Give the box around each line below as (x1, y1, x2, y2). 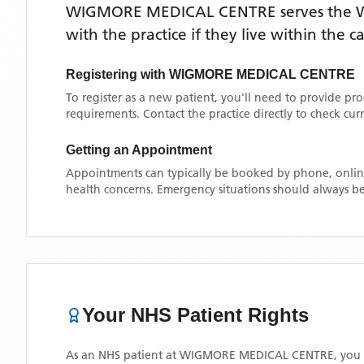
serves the (276, 2, 356, 21)
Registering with (66, 67, 169, 81)
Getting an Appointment (66, 143, 212, 157)
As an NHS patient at (66, 348, 180, 362)
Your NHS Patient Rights (82, 304, 309, 326)
